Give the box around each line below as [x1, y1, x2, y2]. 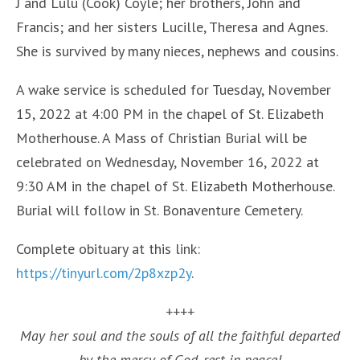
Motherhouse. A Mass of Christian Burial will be [16, 128, 307, 147]
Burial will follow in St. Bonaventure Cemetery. [16, 200, 303, 219]
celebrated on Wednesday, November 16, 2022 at [16, 152, 319, 171]
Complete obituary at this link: [16, 239, 204, 258]
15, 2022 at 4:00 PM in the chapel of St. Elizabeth [16, 104, 324, 123]
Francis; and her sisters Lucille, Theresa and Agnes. [16, 17, 327, 36]
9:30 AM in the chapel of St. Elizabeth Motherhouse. [16, 176, 334, 195]
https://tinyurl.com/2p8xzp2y [16, 263, 191, 282]
